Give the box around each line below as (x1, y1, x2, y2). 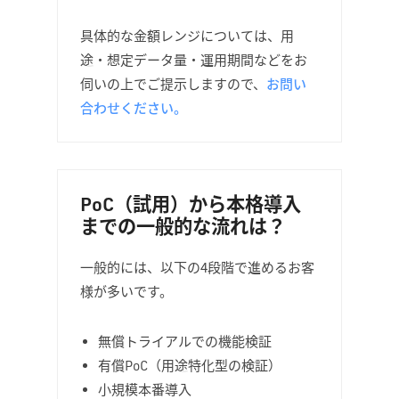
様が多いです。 (80, 281, 173, 300)
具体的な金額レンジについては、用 (80, 26, 294, 45)
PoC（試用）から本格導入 (80, 191, 301, 216)
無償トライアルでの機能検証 (98, 333, 272, 350)
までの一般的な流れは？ (80, 214, 286, 238)
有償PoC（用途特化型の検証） (98, 357, 281, 374)
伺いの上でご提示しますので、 (80, 74, 266, 93)
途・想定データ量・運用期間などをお (80, 50, 307, 69)
